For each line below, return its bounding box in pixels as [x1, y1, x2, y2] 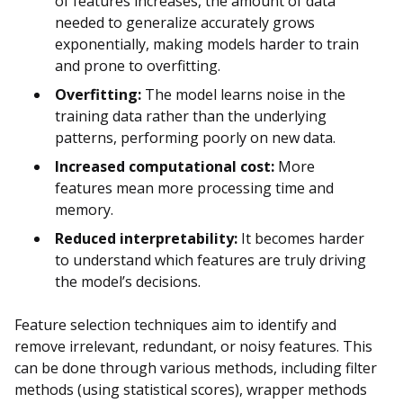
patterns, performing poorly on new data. [55, 128, 336, 148]
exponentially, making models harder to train [55, 34, 359, 55]
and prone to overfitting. [55, 56, 220, 76]
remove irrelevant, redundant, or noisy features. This [14, 336, 372, 357]
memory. [55, 200, 113, 220]
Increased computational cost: [55, 157, 274, 177]
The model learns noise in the [141, 85, 345, 105]
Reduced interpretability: [55, 228, 237, 249]
